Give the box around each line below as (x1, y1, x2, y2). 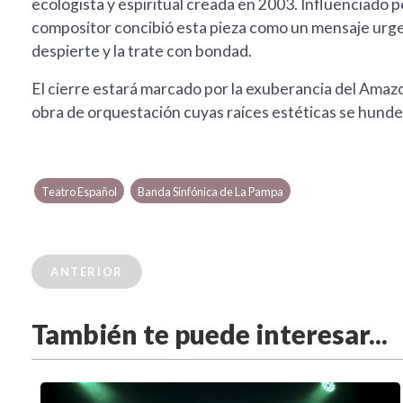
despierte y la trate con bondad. (31, 41, 252, 61)
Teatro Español (41, 184, 118, 200)
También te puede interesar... (31, 318, 388, 351)
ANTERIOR (50, 264, 123, 280)
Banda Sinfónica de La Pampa (137, 184, 283, 200)
